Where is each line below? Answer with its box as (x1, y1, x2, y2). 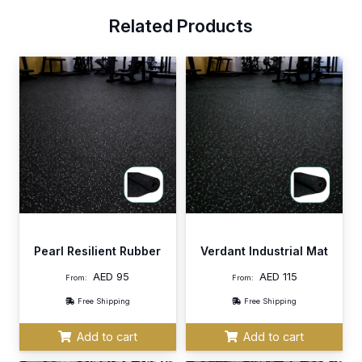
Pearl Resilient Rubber (34, 244, 162, 259)
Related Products (109, 15, 253, 37)
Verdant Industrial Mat (200, 244, 329, 259)
